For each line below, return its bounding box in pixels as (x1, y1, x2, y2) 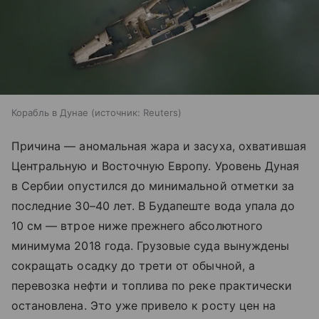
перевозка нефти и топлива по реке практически (11, 278, 293, 293)
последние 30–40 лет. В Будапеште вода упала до (11, 199, 296, 214)
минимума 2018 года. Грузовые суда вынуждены (11, 239, 290, 253)
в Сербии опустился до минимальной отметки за (11, 179, 295, 194)
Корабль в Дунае (11, 107, 88, 119)
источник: (95, 107, 140, 119)
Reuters (143, 107, 178, 119)
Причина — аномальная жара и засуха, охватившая (11, 139, 307, 154)
